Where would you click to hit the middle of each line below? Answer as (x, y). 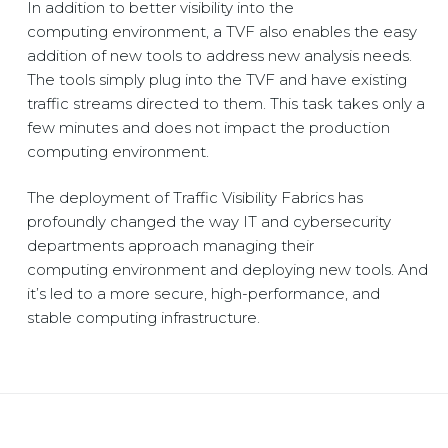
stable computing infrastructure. (143, 317)
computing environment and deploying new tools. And (227, 269)
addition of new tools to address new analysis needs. (219, 55)
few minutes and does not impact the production (208, 127)
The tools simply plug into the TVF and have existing (217, 79)
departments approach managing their (170, 245)
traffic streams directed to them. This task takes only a (226, 103)
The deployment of (100, 197)
